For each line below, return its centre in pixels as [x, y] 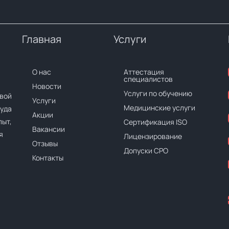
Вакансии [48, 129]
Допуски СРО [146, 151]
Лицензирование [153, 136]
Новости [47, 86]
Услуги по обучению [158, 93]
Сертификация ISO [155, 122]
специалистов [148, 79]
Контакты [48, 158]
